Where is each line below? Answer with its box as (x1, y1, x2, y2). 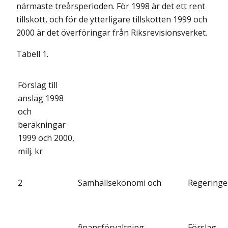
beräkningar (18, 119, 66, 131)
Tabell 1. (16, 48, 48, 60)
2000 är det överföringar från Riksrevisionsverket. (16, 27, 207, 39)
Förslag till (18, 79, 58, 91)
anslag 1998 (18, 93, 64, 104)
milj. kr (18, 146, 43, 157)
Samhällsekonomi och (78, 177, 161, 189)
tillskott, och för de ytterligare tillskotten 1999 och (16, 14, 207, 25)
